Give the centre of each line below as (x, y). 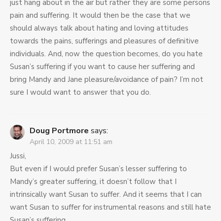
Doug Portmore (59, 131)
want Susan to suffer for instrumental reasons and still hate (110, 207)
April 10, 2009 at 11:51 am (71, 142)
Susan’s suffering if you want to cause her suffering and (102, 67)
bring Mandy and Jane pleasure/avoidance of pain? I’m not (107, 80)
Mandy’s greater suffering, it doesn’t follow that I (93, 182)
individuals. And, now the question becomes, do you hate (106, 54)
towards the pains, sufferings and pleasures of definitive (104, 41)
